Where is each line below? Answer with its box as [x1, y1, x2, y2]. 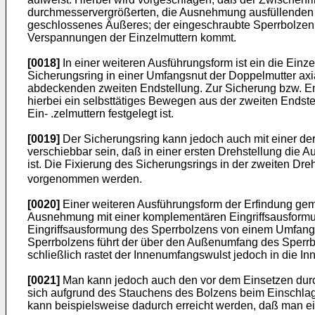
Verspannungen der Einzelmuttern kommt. [27, 32, 236, 44]
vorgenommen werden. [27, 173, 142, 186]
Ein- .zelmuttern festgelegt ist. [27, 108, 174, 120]
